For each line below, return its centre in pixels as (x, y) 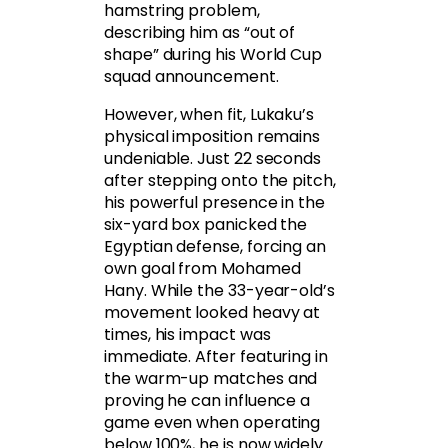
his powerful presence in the (215, 203)
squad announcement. (191, 77)
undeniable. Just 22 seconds (213, 159)
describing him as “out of (200, 33)
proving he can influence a (207, 401)
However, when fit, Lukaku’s (209, 115)
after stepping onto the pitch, (220, 181)
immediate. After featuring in (216, 357)
